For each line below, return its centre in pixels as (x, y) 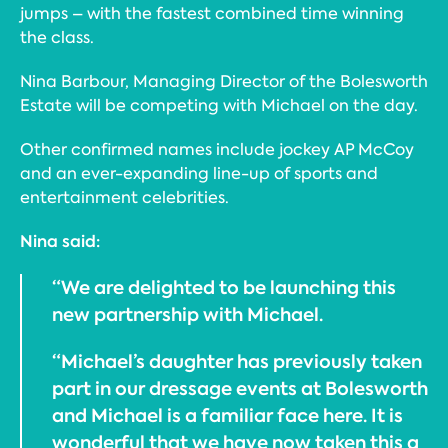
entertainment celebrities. (124, 197)
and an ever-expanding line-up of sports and (199, 173)
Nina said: (60, 241)
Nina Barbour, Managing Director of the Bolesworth (224, 81)
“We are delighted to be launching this (224, 287)
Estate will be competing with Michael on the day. (219, 105)
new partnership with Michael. (187, 314)
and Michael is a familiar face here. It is (227, 415)
